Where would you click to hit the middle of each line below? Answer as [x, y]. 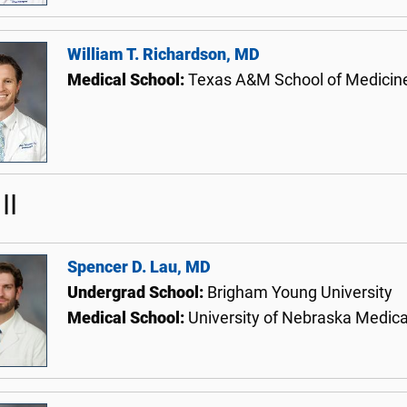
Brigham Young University [300, 292]
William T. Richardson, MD [164, 54]
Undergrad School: [137, 292]
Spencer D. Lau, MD [139, 267]
